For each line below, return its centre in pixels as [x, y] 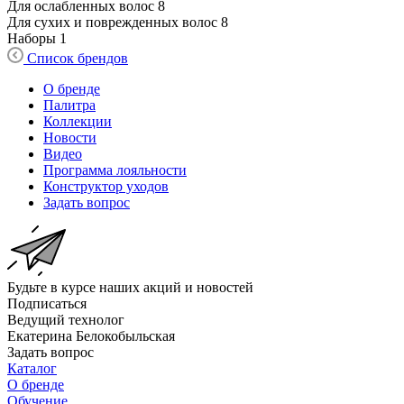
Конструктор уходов [106, 186]
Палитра [69, 105]
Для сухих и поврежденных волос [112, 22]
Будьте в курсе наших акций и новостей [130, 287]
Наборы [32, 38]
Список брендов [78, 58]
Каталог [32, 368]
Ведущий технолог [66, 319]
